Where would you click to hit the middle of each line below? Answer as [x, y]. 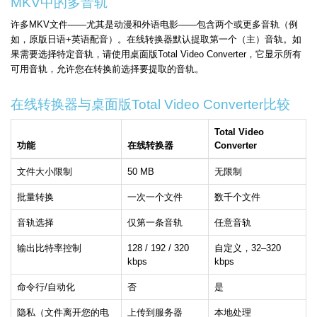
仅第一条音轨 [155, 223]
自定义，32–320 [248, 248]
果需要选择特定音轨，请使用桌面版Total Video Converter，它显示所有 [156, 54]
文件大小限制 [45, 172]
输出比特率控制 [49, 248]
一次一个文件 [155, 197]
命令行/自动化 [46, 287]
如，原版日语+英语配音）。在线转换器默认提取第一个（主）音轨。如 [156, 40]
